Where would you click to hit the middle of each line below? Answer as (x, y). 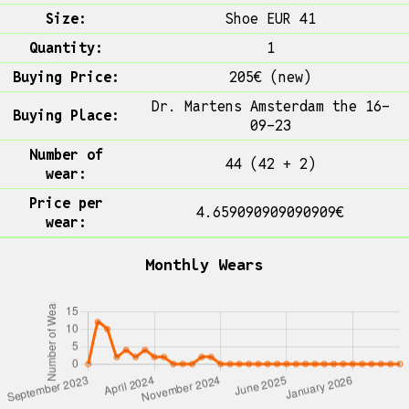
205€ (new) (270, 77)
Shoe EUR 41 (270, 18)
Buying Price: (66, 77)
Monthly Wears (204, 265)
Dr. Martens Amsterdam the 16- (270, 106)
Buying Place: (66, 115)
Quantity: (66, 47)
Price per (66, 203)
